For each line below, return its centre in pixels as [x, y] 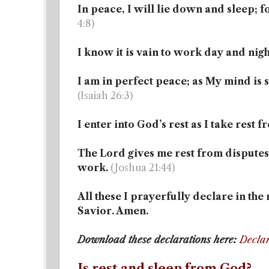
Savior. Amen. [113, 211]
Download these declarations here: [159, 240]
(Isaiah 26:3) [105, 95]
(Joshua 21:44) [143, 168]
